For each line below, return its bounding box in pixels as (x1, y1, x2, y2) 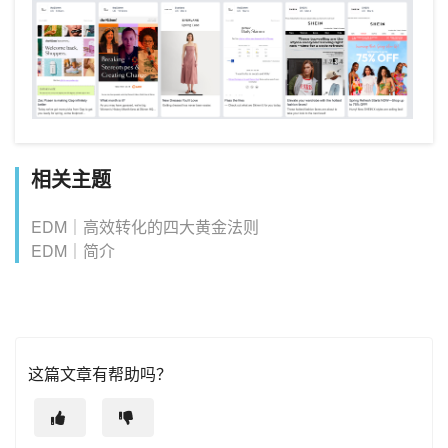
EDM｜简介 (31, 239, 115, 263)
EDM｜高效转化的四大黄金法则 (31, 215, 259, 239)
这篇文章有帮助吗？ (28, 362, 172, 386)
